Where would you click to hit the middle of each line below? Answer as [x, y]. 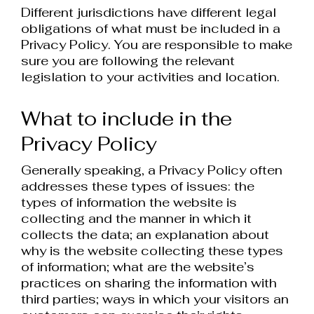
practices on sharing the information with [149, 283]
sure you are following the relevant [128, 60]
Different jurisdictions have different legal [149, 12]
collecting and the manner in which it [136, 219]
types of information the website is [129, 203]
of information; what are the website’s [138, 267]
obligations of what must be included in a [151, 28]
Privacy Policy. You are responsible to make [157, 44]
